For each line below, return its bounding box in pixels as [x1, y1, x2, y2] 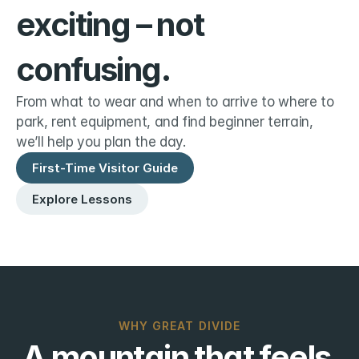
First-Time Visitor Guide [32, 160, 178, 175]
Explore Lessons [32, 192, 132, 207]
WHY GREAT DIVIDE [118, 319, 241, 333]
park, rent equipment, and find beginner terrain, [16, 114, 313, 130]
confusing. [16, 50, 170, 89]
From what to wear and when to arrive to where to [16, 94, 334, 110]
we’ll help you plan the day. [16, 134, 186, 150]
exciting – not [16, 5, 204, 44]
